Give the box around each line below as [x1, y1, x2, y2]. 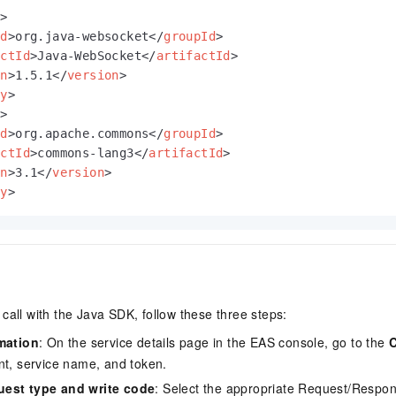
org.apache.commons [15, 126, 149, 141]
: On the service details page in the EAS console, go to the [39, 333, 389, 352]
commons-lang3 [37, 146, 134, 161]
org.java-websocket [15, 29, 149, 44]
